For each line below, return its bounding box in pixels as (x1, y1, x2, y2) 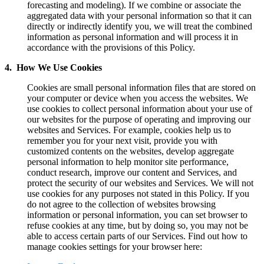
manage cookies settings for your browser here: (27, 241, 202, 252)
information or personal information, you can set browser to (27, 209, 247, 220)
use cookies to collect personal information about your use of (27, 103, 252, 114)
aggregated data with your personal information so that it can (27, 10, 252, 21)
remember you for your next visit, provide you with (27, 135, 217, 146)
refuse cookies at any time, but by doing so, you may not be (27, 220, 248, 230)
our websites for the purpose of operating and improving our (27, 114, 250, 124)
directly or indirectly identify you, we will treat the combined (27, 21, 252, 31)
